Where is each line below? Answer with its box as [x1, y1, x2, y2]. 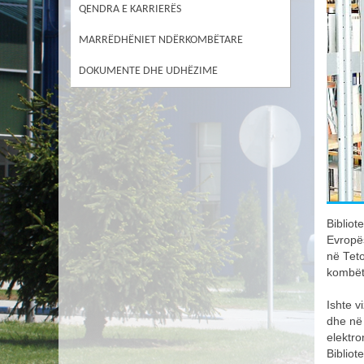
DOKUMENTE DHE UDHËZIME [79, 66, 218, 76]
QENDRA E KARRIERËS [79, 4, 181, 15]
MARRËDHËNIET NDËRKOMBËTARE [79, 35, 243, 45]
